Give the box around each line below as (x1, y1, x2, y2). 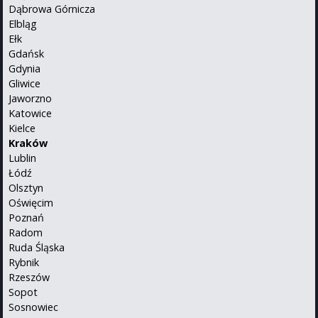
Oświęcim (9, 195, 53, 209)
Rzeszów (9, 270, 50, 284)
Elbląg (9, 16, 37, 31)
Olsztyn (9, 180, 43, 194)
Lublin (9, 150, 36, 165)
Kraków (9, 136, 48, 150)
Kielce (9, 121, 35, 135)
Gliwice (9, 76, 40, 90)
